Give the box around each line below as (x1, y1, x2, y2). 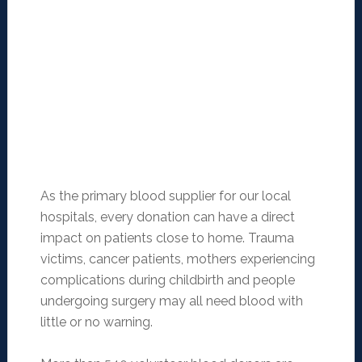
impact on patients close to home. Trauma (40, 230, 294, 246)
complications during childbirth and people (40, 272, 295, 288)
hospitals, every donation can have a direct (40, 209, 295, 225)
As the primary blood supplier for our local (40, 188, 291, 204)
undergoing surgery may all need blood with (40, 293, 303, 309)
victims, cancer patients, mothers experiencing (40, 251, 315, 267)
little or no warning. (40, 314, 153, 330)
